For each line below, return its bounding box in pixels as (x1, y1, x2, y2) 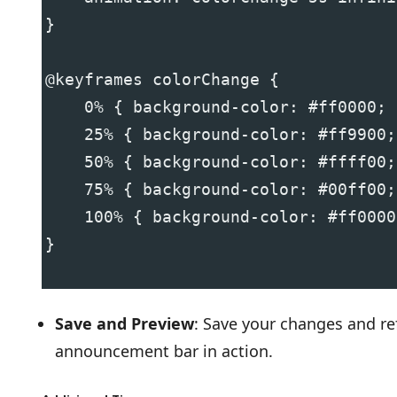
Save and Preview (55, 313, 194, 334)
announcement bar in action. (55, 340, 273, 362)
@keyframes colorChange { (45, 70, 279, 89)
